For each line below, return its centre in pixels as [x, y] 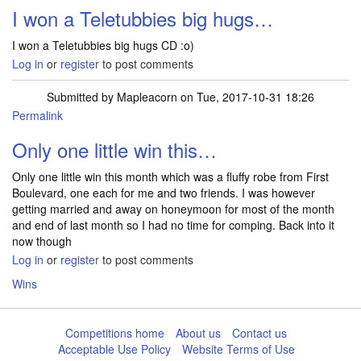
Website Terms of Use [238, 349]
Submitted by [82, 97]
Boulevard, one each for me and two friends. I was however [164, 193]
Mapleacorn [147, 97]
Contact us [260, 333]
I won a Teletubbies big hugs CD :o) [103, 45]
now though [42, 241]
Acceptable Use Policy [114, 349]
